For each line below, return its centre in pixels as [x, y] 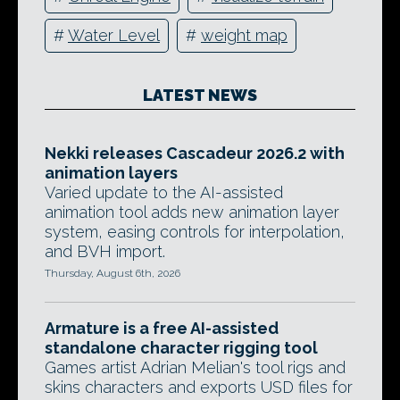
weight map [244, 36]
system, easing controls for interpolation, [195, 231]
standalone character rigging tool [181, 347]
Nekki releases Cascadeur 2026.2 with [195, 153]
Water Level [114, 36]
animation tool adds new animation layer [192, 212]
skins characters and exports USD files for [199, 387]
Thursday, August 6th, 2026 [112, 273]
